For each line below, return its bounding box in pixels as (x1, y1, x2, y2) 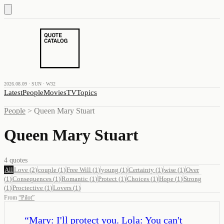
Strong (183, 174, 201, 182)
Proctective (12, 183, 43, 191)
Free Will (66, 165, 91, 173)
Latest (4, 88, 22, 96)
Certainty (128, 165, 154, 173)
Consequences (12, 174, 51, 182)
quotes (7, 156, 27, 164)
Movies (43, 88, 66, 96)
